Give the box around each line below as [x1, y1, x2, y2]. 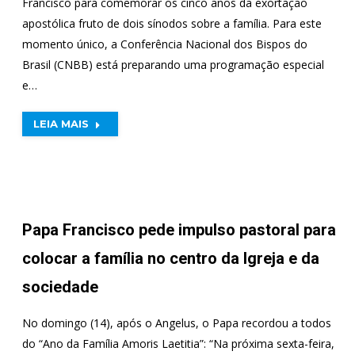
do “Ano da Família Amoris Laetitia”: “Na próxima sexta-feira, [21, 336, 334, 351]
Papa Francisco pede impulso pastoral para [21, 220, 336, 239]
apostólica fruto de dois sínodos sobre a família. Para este [21, 16, 322, 31]
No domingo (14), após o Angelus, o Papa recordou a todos [21, 315, 331, 330]
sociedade [21, 277, 98, 296]
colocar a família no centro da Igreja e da [21, 249, 319, 268]
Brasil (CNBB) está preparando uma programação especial [21, 57, 324, 72]
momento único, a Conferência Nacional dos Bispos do [21, 36, 307, 52]
